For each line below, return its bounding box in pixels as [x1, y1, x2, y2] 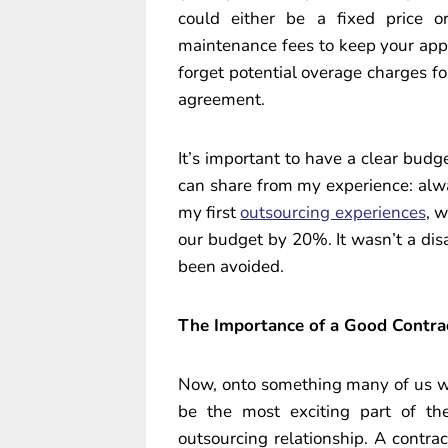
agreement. [178, 87, 265, 111]
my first [178, 200, 241, 224]
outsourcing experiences [240, 200, 426, 224]
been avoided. [178, 254, 284, 278]
